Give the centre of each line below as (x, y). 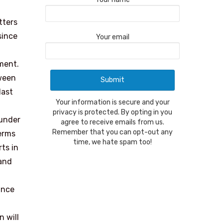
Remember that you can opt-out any (112, 132)
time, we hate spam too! (112, 142)
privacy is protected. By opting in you (112, 112)
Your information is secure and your (112, 102)
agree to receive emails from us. (112, 122)
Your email (112, 37)
